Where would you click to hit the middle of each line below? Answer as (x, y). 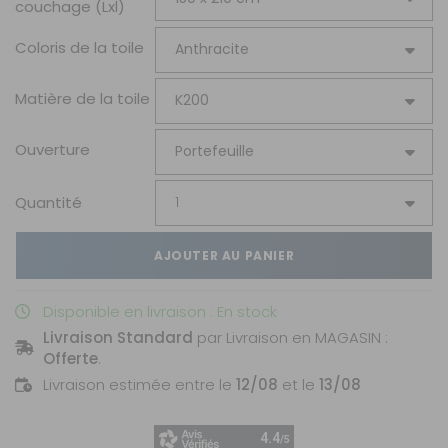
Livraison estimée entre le (139, 384)
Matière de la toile (82, 98)
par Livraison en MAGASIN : (290, 337)
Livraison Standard (117, 337)
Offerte (70, 358)
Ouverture (52, 149)
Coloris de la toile (79, 47)
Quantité (48, 203)
